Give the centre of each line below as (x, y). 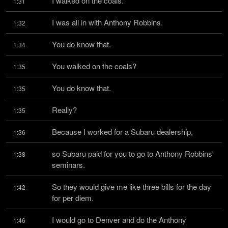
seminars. (68, 165)
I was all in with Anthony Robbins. (107, 22)
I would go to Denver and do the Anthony (119, 220)
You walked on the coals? (94, 66)
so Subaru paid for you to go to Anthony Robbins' (133, 153)
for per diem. (73, 198)
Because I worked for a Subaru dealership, (122, 132)
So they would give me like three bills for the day (132, 187)
